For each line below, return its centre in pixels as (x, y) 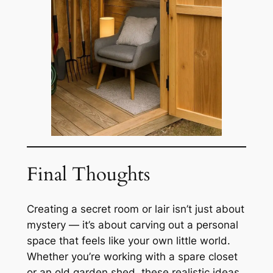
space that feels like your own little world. (128, 241)
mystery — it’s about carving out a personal (132, 225)
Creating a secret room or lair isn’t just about (135, 209)
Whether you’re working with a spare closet (132, 257)
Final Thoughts (88, 174)
